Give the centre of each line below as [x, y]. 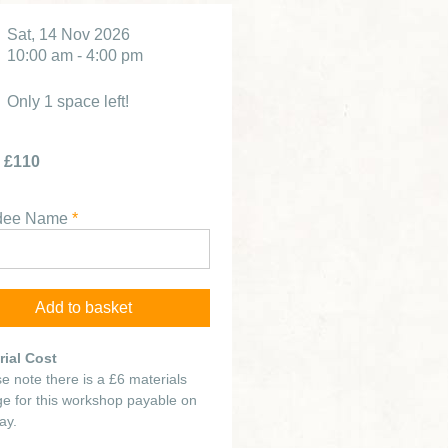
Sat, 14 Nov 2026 [68, 34]
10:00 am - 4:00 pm [75, 55]
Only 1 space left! [68, 101]
